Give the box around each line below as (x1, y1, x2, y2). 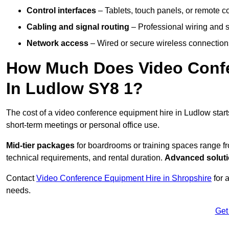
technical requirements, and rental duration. (6, 153, 165, 163)
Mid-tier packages (6, 141, 75, 150)
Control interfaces (27, 6, 96, 15)
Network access (27, 39, 88, 48)
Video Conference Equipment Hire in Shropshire (36, 174, 212, 183)
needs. (6, 186, 31, 195)
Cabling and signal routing (27, 22, 129, 32)
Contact (6, 174, 36, 183)
